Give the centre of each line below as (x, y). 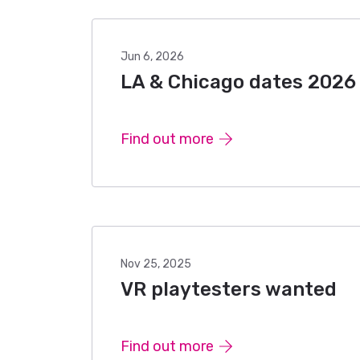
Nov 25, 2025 (156, 264)
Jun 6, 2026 (152, 57)
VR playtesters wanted (229, 289)
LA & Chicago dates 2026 (238, 82)
